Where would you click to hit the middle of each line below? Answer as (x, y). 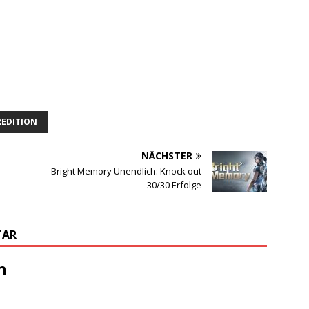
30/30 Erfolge (175, 185)
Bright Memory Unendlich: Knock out (127, 171)
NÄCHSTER (167, 156)
